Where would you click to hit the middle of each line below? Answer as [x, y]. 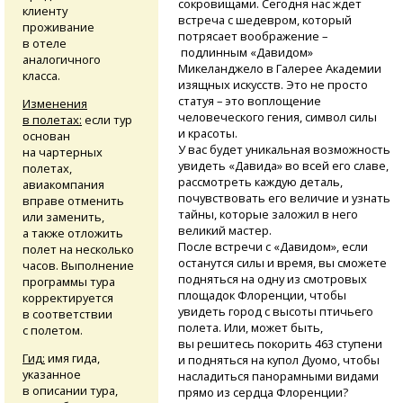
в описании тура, [70, 390]
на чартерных [63, 152]
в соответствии [67, 313]
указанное [52, 374]
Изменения [55, 103]
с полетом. [53, 330]
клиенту [45, 10]
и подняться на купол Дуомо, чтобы [278, 359]
